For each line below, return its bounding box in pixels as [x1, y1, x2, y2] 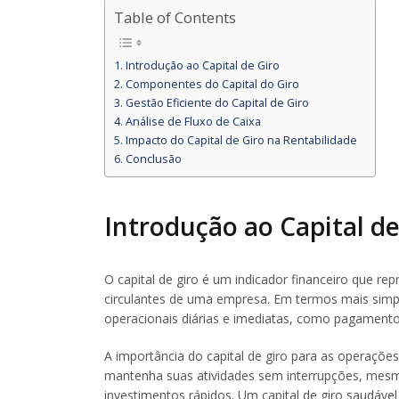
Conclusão [125, 151, 182, 167]
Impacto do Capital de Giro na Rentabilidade [125, 132, 357, 148]
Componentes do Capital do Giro [125, 76, 299, 92]
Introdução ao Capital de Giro [125, 57, 280, 73]
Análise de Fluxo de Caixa [125, 113, 261, 129]
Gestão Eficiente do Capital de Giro [125, 94, 309, 110]
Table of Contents [114, 7, 236, 28]
